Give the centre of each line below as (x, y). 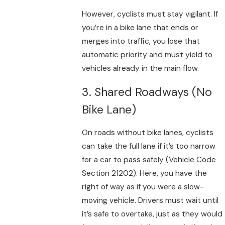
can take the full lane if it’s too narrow (149, 146)
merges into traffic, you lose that (141, 41)
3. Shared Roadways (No (147, 92)
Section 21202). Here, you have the (145, 174)
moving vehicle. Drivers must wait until (150, 201)
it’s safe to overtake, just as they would (152, 214)
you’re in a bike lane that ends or (140, 28)
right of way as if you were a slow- (143, 187)
